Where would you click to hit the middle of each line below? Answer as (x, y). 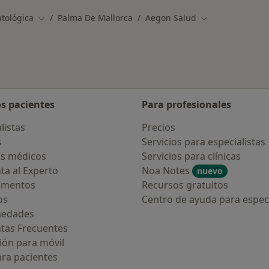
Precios (159, 127)
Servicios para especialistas (204, 142)
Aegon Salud (171, 18)
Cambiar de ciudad (76, 18)
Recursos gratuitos (185, 185)
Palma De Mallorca (95, 18)
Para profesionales (186, 104)
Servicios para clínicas (191, 156)
